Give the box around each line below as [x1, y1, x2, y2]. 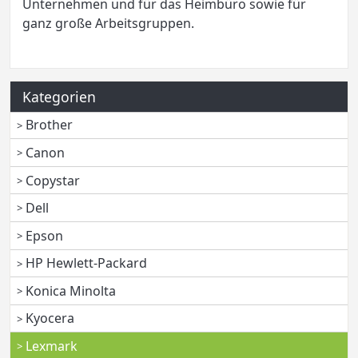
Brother [26, 116, 74, 134]
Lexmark [26, 337, 78, 356]
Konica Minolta [26, 281, 117, 300]
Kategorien [22, 86, 96, 106]
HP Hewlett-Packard [26, 254, 148, 272]
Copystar [26, 171, 81, 189]
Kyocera [26, 309, 75, 328]
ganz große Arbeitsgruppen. [22, 14, 194, 32]
